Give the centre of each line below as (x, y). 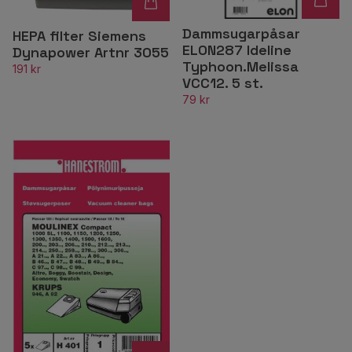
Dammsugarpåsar (241, 34)
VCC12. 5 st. (223, 83)
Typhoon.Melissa (240, 67)
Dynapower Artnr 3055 (91, 53)
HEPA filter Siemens (79, 36)
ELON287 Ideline (237, 50)
